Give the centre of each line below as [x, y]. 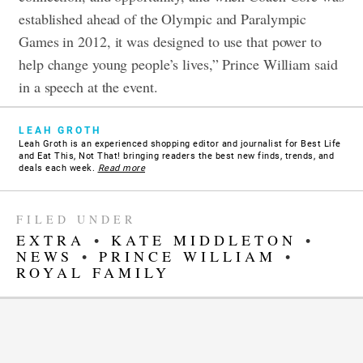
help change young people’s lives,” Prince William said [178, 64]
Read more [121, 168]
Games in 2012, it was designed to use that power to [170, 41]
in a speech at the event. [91, 86]
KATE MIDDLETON [204, 239]
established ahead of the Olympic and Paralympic [163, 18]
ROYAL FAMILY [93, 272]
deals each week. [58, 168]
